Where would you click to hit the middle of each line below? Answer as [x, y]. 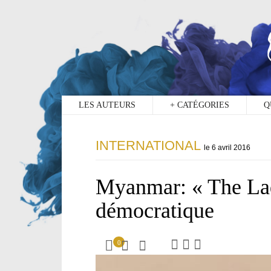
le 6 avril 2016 [227, 148]
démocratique [155, 211]
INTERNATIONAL [148, 146]
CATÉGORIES [202, 105]
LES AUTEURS [107, 105]
